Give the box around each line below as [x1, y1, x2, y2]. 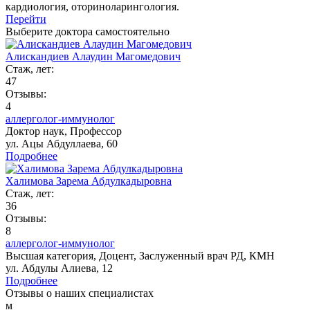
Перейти [6, 12, 46, 25]
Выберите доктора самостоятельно [6, 25, 170, 37]
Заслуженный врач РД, [139, 249, 249, 262]
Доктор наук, [6, 125, 70, 137]
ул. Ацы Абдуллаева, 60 [6, 137, 118, 149]
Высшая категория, [6, 249, 99, 262]
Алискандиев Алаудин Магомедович [6, 50, 181, 62]
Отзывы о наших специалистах [6, 286, 154, 299]
